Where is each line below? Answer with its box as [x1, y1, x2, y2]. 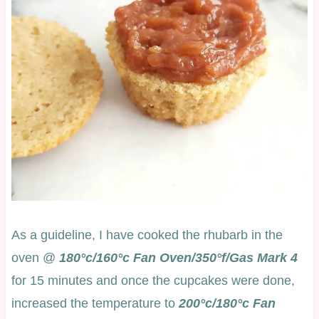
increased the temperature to [11, 296, 179, 310]
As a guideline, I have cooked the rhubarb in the [11, 227, 283, 242]
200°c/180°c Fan [178, 296, 276, 310]
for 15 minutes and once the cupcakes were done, [11, 273, 295, 288]
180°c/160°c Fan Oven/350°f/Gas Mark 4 [58, 250, 298, 265]
